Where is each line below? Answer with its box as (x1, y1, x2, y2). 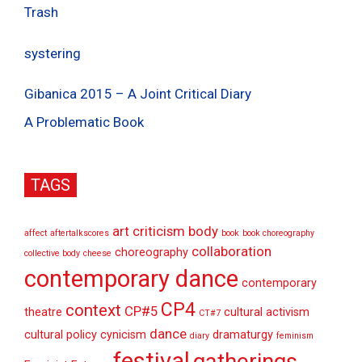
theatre (24, 305, 62, 320)
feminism (276, 330, 314, 342)
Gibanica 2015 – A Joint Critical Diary (24, 86, 251, 103)
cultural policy (24, 328, 97, 343)
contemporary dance (24, 265, 238, 293)
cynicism (100, 328, 146, 343)
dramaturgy (213, 328, 273, 343)
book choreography (242, 228, 314, 239)
